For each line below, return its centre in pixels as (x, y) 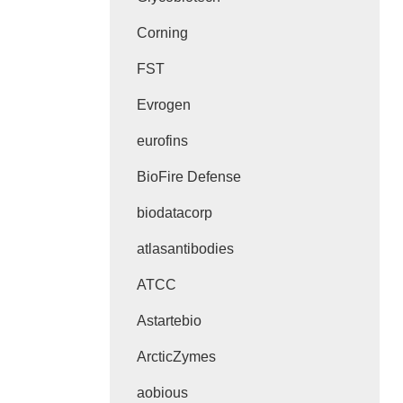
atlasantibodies (185, 249)
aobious (162, 393)
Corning (162, 33)
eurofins (162, 141)
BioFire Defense (189, 177)
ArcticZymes (176, 357)
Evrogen (164, 105)
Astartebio (169, 321)
